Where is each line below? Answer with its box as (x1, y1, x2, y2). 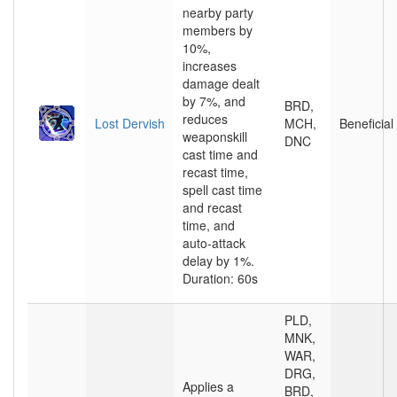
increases (183, 57, 237, 74)
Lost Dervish (95, 114, 165, 132)
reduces (183, 110, 228, 128)
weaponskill (183, 128, 247, 145)
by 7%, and (183, 92, 245, 110)
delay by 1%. (183, 252, 254, 269)
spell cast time (183, 181, 262, 198)
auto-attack (183, 234, 245, 252)
